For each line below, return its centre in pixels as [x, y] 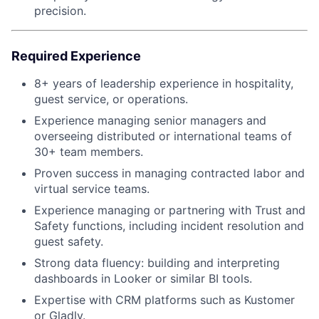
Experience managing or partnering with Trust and [170, 210]
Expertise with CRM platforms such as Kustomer [164, 299]
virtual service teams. [92, 188]
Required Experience [76, 56]
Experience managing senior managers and [150, 120]
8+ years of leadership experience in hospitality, [164, 83]
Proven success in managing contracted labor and [169, 173]
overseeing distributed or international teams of [163, 136]
